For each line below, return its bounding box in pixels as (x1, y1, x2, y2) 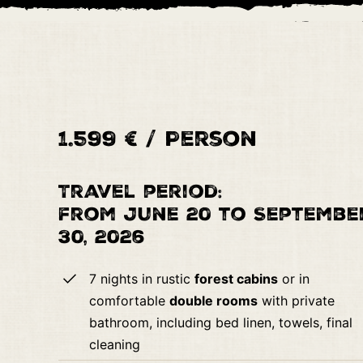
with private (258, 292, 335, 309)
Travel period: (58, 178, 223, 203)
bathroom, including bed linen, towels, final (89, 314, 353, 331)
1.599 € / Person (58, 124, 258, 152)
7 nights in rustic (89, 270, 195, 287)
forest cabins (194, 270, 279, 287)
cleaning (89, 335, 141, 352)
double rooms (169, 292, 258, 309)
